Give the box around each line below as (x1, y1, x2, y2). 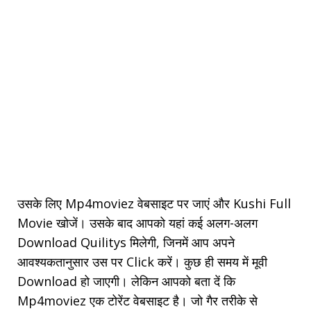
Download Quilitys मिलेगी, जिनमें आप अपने (17, 234, 235, 251)
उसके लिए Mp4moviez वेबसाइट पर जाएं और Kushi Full (17, 195, 291, 212)
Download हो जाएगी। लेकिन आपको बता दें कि (17, 273, 235, 290)
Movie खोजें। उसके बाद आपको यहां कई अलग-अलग (17, 215, 258, 232)
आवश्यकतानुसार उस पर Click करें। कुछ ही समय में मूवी (17, 253, 267, 271)
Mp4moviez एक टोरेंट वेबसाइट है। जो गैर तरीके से (17, 292, 258, 310)
